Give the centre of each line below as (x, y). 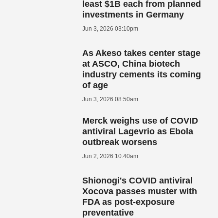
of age (95, 85)
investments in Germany (133, 14)
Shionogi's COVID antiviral (138, 180)
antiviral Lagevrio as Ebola (138, 131)
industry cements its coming (142, 74)
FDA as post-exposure (129, 202)
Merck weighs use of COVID (140, 120)
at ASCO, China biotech (131, 64)
